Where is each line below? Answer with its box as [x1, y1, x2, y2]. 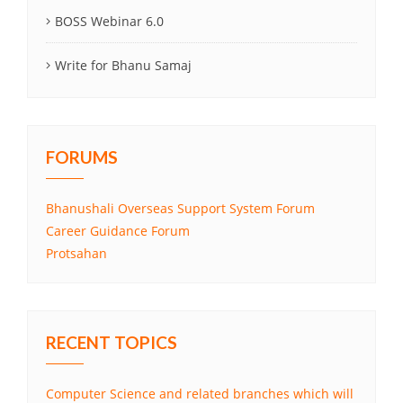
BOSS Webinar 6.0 [55, 13, 164, 31]
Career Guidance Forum [46, 222, 190, 240]
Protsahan [46, 245, 107, 263]
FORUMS [46, 147, 118, 168]
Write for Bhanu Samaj [55, 57, 192, 75]
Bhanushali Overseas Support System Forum [46, 200, 315, 218]
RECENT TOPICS [46, 332, 177, 354]
